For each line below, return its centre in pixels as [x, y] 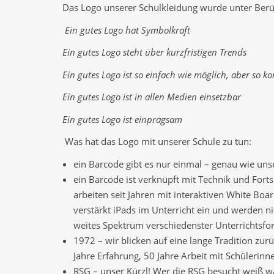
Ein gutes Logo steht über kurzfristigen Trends [154, 52]
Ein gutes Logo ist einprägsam [122, 119]
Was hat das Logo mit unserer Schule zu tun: [158, 142]
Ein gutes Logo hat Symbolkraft [128, 30]
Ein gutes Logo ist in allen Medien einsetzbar [152, 97]
